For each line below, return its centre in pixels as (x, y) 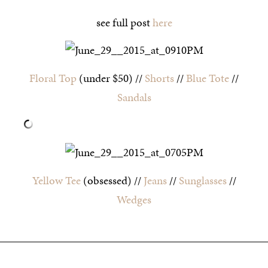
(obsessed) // (112, 180)
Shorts (159, 78)
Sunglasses (202, 180)
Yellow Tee (56, 180)
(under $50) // (111, 78)
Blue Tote (208, 78)
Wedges (134, 199)
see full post (124, 22)
